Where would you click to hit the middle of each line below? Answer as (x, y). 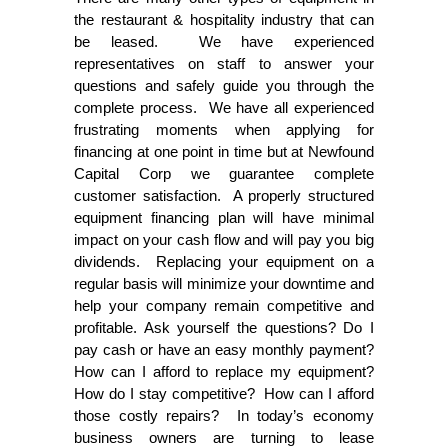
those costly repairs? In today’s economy (224, 415)
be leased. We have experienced (224, 41)
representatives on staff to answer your (224, 63)
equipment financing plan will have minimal (224, 217)
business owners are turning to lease (224, 437)
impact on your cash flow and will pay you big (224, 239)
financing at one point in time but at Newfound (224, 151)
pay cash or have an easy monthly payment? (224, 349)
